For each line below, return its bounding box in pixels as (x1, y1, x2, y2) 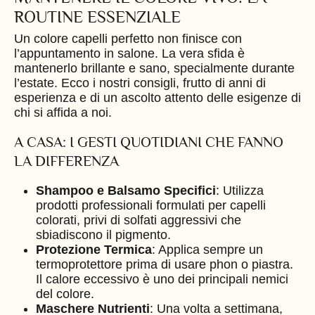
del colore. (35, 287, 94, 302)
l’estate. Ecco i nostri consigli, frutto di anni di (14, 76, 266, 91)
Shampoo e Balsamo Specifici (35, 184, 216, 198)
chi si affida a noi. (14, 105, 112, 120)
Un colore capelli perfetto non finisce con (14, 32, 242, 46)
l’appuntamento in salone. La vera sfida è (14, 46, 245, 61)
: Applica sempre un (151, 243, 263, 257)
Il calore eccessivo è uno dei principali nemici (35, 272, 288, 287)
